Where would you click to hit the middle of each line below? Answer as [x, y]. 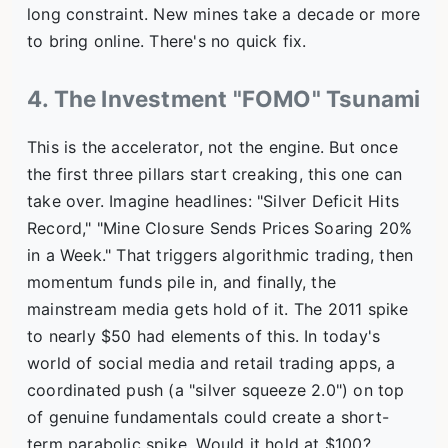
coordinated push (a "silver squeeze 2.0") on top [216, 390]
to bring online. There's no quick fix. [167, 41]
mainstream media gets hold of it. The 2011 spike [218, 309]
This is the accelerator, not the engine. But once [212, 147]
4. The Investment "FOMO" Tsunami [224, 99]
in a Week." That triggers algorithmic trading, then [220, 255]
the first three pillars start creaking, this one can [215, 174]
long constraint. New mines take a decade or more [224, 14]
